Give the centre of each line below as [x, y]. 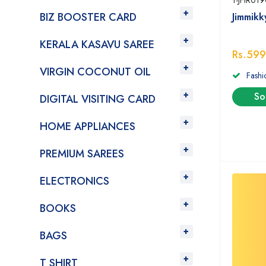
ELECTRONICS [75, 181]
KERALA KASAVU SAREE [97, 45]
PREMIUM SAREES [82, 154]
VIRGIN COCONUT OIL [95, 72]
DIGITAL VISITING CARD [98, 99]
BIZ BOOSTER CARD [88, 17]
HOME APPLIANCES [88, 126]
